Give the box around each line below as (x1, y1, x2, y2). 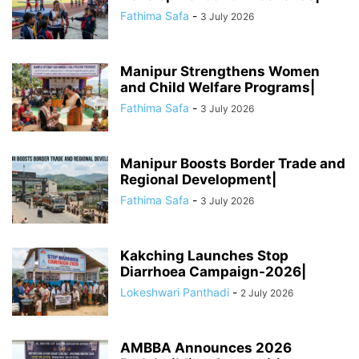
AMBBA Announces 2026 (120, 340, 292, 357)
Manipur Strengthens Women (120, 63, 320, 80)
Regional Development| (120, 171, 276, 188)
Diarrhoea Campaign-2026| (120, 264, 306, 280)
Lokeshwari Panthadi (120, 285, 229, 300)
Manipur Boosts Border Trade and (120, 155, 345, 172)
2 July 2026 (240, 287, 293, 300)
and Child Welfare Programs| (120, 79, 315, 96)
